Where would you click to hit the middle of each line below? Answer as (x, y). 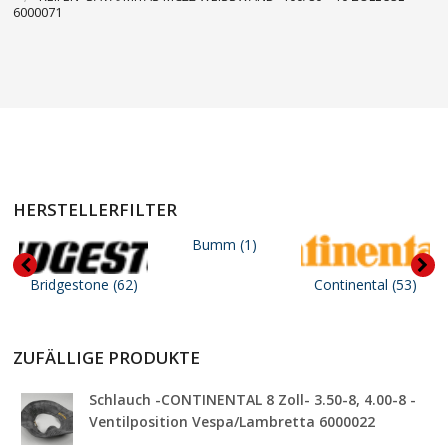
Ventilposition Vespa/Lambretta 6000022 (232, 422)
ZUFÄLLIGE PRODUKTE (107, 358)
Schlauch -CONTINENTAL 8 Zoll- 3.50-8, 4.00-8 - (253, 400)
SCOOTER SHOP (86, 121)
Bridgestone (71, 285)
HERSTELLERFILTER (95, 210)
